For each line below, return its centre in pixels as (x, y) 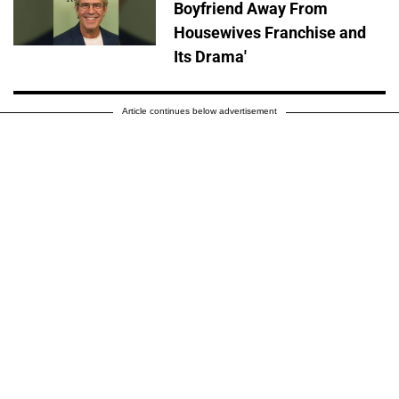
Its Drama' (210, 56)
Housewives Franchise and (270, 32)
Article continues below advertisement (199, 110)
